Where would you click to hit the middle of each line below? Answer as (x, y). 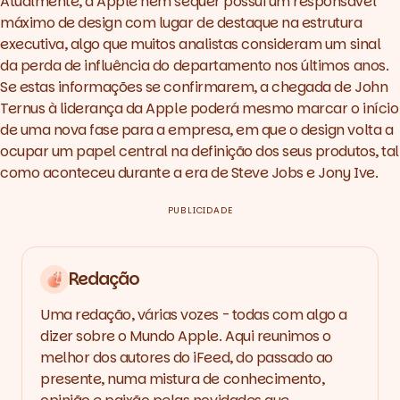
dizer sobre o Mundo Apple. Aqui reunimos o (186, 337)
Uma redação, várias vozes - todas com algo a (194, 315)
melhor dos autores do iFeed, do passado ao (187, 358)
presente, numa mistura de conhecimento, (183, 379)
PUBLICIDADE (200, 211)
